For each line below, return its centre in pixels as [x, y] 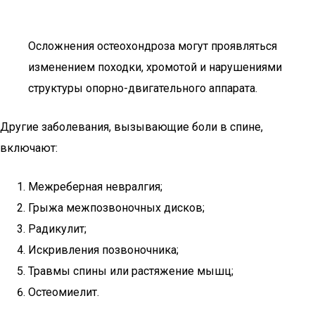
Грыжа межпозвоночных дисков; [116, 208]
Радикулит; [57, 229]
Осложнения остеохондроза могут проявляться [153, 46]
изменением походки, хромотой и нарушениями [155, 67]
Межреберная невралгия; [95, 187]
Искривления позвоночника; [103, 250]
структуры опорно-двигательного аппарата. [143, 88]
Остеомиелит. [64, 292]
